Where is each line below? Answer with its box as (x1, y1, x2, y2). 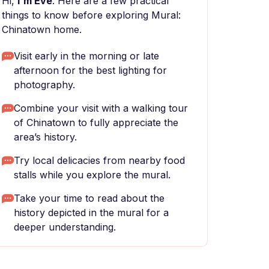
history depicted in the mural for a (14, 207, 169, 219)
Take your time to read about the (14, 192, 165, 204)
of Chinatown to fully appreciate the (14, 116, 178, 128)
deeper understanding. (14, 221, 116, 233)
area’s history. (14, 131, 77, 143)
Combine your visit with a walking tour (14, 102, 188, 114)
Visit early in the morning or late (14, 50, 159, 62)
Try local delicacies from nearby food (14, 154, 185, 166)
